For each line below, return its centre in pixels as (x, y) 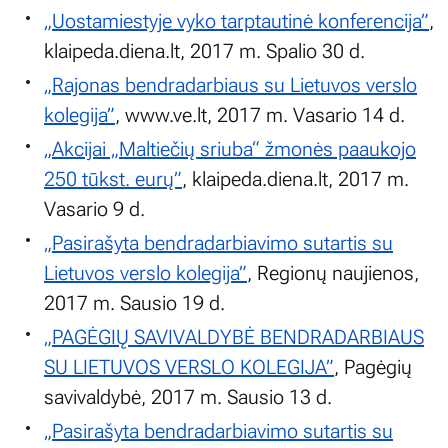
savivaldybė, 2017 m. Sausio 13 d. (188, 397)
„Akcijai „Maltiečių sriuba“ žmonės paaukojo (230, 149)
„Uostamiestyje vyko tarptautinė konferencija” (236, 21)
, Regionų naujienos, (333, 273)
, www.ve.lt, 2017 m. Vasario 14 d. (260, 115)
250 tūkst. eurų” (113, 179)
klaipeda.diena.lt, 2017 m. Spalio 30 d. (204, 51)
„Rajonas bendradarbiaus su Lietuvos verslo (230, 85)
